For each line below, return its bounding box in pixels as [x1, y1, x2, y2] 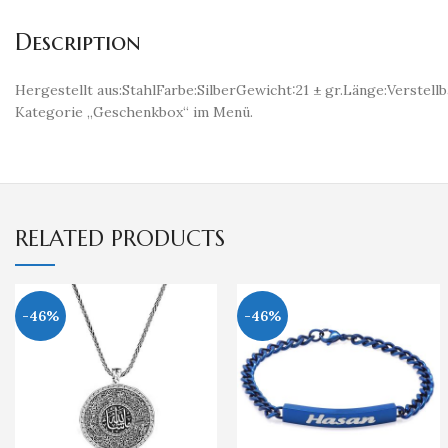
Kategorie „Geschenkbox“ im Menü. [15, 103, 253, 121]
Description [15, 27, 141, 57]
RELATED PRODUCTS [15, 225, 225, 252]
